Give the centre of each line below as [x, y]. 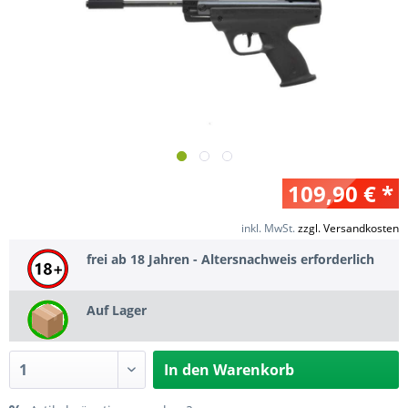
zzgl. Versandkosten [348, 228]
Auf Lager [117, 310]
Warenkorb [254, 369]
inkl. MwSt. [270, 228]
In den [187, 369]
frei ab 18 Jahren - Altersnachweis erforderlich [230, 259]
